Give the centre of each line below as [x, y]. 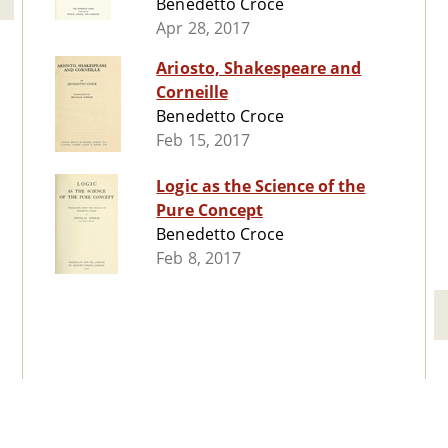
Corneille [192, 92]
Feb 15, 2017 [203, 140]
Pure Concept [209, 210]
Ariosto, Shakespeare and [259, 68]
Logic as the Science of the [261, 186]
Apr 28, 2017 [203, 28]
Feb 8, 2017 [198, 258]
